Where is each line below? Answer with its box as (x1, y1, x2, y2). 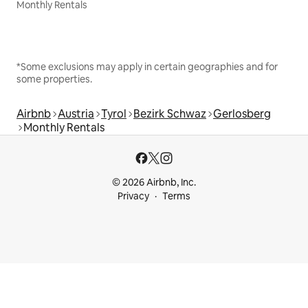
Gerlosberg (213, 106, 271, 121)
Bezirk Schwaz (133, 106, 206, 121)
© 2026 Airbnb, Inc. (112, 176, 196, 188)
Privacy (118, 190, 149, 202)
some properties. (16, 72, 92, 85)
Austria (58, 106, 94, 121)
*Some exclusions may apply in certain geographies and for (16, 60, 278, 73)
